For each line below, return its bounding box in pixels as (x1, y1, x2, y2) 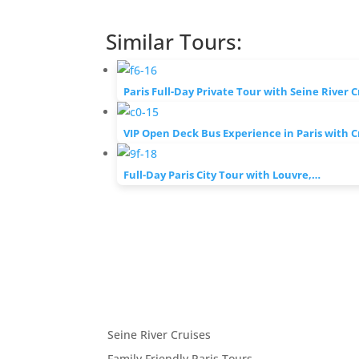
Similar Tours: (106, 27, 242, 57)
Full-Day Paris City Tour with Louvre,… (123, 167, 321, 183)
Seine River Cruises (107, 327, 212, 343)
